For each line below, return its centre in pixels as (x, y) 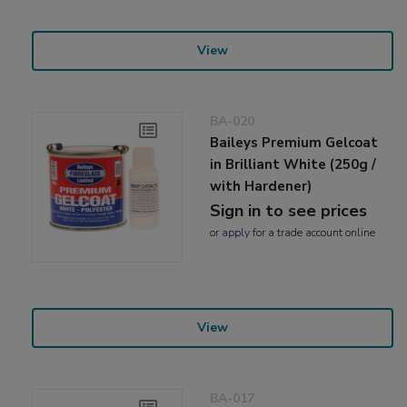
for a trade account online (313, 232)
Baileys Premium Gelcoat (294, 142)
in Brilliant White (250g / (293, 164)
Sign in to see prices (289, 210)
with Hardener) (261, 186)
